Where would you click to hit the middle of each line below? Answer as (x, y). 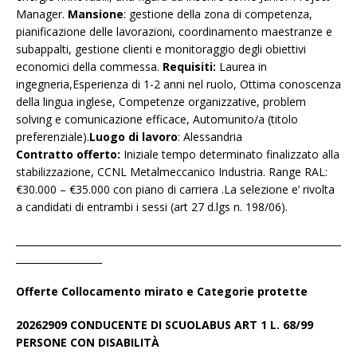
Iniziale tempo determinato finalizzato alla (231, 155)
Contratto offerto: (70, 155)
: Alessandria (210, 137)
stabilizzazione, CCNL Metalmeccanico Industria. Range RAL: (172, 172)
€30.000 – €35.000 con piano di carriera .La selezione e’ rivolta (175, 190)
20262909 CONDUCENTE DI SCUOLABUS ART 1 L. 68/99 (165, 325)
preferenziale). (53, 137)
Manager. (42, 14)
